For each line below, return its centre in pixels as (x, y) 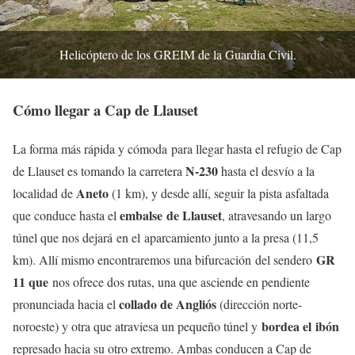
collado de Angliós (168, 304)
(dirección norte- (259, 304)
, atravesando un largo (277, 216)
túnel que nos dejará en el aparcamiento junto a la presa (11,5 (166, 238)
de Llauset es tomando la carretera (99, 171)
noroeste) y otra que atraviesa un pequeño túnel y (137, 326)
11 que (32, 282)
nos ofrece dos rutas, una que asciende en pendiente (181, 282)
